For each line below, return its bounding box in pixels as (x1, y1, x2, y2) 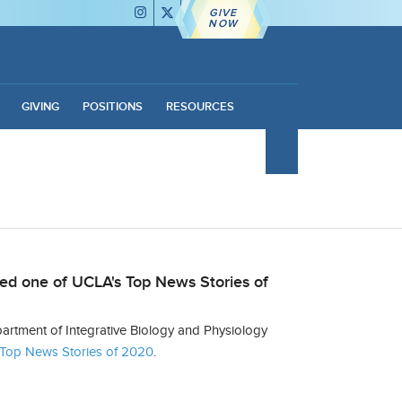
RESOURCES (165, 100, 234, 113)
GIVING (21, 100, 59, 113)
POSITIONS (82, 100, 143, 113)
